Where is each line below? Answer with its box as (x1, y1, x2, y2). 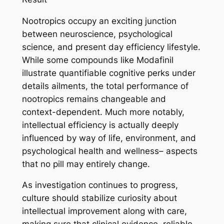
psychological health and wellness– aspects (21, 145, 197, 156)
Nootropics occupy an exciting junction (21, 15, 176, 26)
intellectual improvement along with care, (21, 206, 187, 216)
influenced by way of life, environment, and (21, 132, 196, 143)
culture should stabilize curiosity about (21, 193, 177, 203)
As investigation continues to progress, (21, 180, 178, 190)
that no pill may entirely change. (21, 158, 150, 169)
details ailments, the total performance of (21, 80, 188, 91)
